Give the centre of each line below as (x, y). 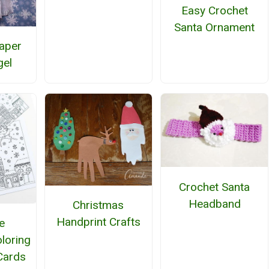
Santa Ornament (215, 27)
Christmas (98, 205)
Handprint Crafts (98, 222)
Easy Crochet (214, 10)
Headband (214, 204)
